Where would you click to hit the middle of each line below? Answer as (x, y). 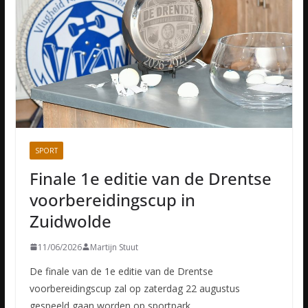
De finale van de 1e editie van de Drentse (121, 271)
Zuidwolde (70, 221)
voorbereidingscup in (112, 199)
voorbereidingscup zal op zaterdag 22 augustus (134, 288)
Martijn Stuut (114, 247)
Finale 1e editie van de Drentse (150, 178)
